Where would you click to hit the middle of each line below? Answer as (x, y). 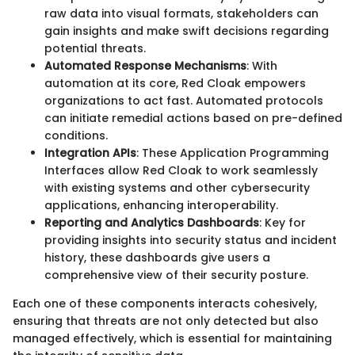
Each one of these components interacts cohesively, (165, 303)
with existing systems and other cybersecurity (177, 187)
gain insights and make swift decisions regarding (187, 31)
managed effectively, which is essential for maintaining (172, 338)
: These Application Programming (233, 153)
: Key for (282, 222)
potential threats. (95, 48)
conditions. (76, 135)
